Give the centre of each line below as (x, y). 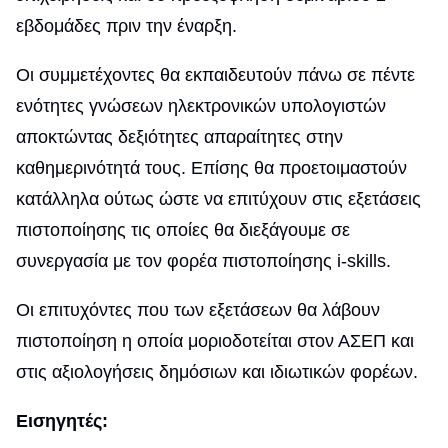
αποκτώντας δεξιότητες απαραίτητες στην (179, 137)
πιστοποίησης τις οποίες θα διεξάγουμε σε (183, 230)
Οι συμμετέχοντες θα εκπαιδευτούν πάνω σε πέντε (215, 75)
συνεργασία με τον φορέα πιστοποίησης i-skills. (203, 261)
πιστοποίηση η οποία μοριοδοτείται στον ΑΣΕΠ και (215, 341)
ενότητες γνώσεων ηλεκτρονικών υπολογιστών (201, 106)
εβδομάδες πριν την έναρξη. (126, 26)
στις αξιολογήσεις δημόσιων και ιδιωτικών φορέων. (217, 372)
